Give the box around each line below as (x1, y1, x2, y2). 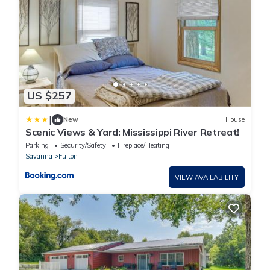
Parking (25, 140, 49, 149)
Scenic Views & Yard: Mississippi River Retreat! (25, 125, 239, 138)
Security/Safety (60, 140, 106, 149)
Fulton (58, 151, 78, 160)
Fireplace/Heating (118, 140, 169, 149)
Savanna (25, 151, 52, 160)
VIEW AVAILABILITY (175, 172, 239, 181)
